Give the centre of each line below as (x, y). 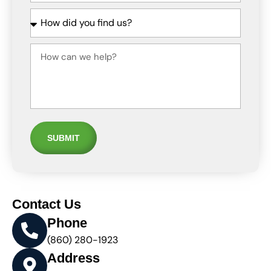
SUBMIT (64, 138)
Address (73, 258)
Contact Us (47, 204)
